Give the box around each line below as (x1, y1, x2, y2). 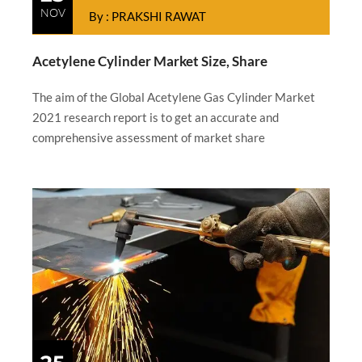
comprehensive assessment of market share (32, 129, 265, 145)
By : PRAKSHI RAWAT (89, 8, 206, 23)
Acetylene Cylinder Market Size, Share (32, 52, 267, 69)
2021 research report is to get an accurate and (32, 109, 279, 124)
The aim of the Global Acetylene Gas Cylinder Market (32, 89, 315, 104)
